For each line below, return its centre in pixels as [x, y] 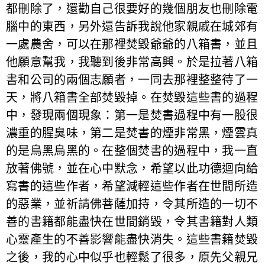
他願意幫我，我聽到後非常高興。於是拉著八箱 [132, 62]
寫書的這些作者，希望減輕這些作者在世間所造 [132, 186]
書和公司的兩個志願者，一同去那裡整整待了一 [132, 80]
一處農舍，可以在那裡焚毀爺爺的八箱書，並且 [132, 44]
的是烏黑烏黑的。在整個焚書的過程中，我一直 [132, 151]
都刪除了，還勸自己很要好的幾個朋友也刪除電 [132, 9]
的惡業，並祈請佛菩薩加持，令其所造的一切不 [132, 204]
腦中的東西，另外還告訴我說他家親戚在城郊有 [132, 26]
